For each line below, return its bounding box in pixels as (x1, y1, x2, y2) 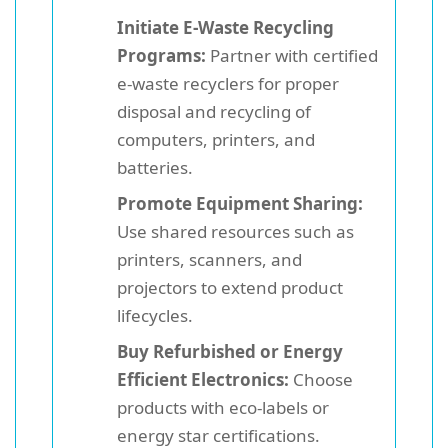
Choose (289, 367, 353, 391)
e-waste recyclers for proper (117, 71, 339, 95)
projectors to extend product (117, 275, 343, 299)
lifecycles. (117, 303, 193, 327)
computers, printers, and (117, 127, 315, 151)
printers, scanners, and (117, 247, 302, 271)
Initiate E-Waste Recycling (117, 15, 334, 39)
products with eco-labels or (117, 395, 329, 419)
